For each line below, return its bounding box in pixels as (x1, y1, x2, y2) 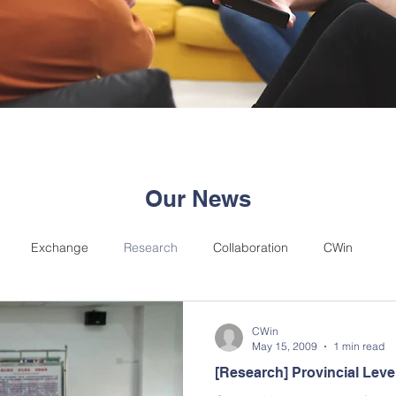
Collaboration (213, 239, 288, 255)
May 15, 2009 (252, 339, 317, 353)
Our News (145, 185, 251, 212)
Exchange (31, 239, 88, 255)
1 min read (333, 339, 385, 353)
